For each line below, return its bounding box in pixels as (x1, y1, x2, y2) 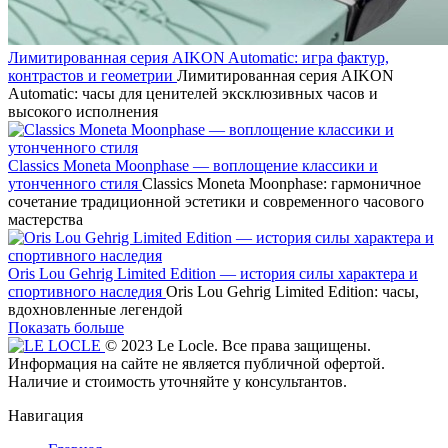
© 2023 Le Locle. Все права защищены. (105, 337, 371, 354)
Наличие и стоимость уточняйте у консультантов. (8, 373, 347, 390)
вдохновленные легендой (8, 301, 183, 318)
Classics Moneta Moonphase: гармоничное (142, 175, 421, 192)
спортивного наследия (8, 283, 166, 300)
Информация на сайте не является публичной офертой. (8, 355, 385, 372)
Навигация (8, 407, 83, 424)
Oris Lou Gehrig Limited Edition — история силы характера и (8, 265, 418, 282)
